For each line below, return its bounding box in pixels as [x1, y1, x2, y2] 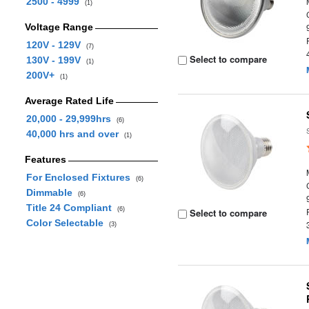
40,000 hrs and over [26, 128, 124, 139]
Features [24, 154, 66, 165]
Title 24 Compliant [26, 202, 117, 213]
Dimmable [26, 187, 78, 198]
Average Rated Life [24, 95, 114, 106]
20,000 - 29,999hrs [26, 113, 117, 124]
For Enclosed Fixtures [26, 172, 136, 183]
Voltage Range [24, 21, 93, 32]
